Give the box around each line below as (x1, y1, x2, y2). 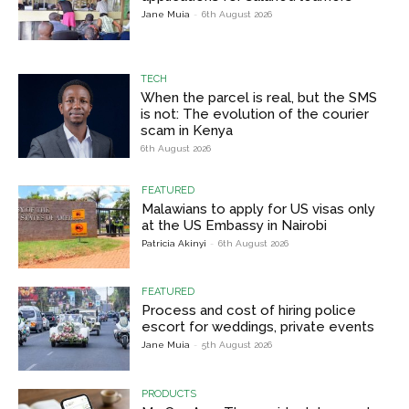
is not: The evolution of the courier (141, 105, 370, 122)
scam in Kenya (141, 121, 234, 139)
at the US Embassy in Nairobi (142, 216, 328, 234)
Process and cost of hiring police (142, 302, 357, 320)
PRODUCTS (142, 388, 197, 401)
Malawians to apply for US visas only (142, 200, 376, 217)
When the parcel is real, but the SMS (141, 89, 378, 106)
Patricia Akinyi (142, 237, 207, 248)
